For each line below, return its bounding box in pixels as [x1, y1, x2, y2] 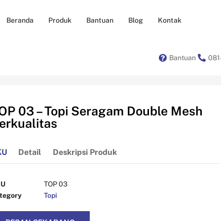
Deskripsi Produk [52, 147, 117, 157]
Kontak [157, 16, 182, 24]
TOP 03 [44, 180, 68, 188]
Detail [18, 147, 41, 157]
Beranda [6, 16, 34, 24]
